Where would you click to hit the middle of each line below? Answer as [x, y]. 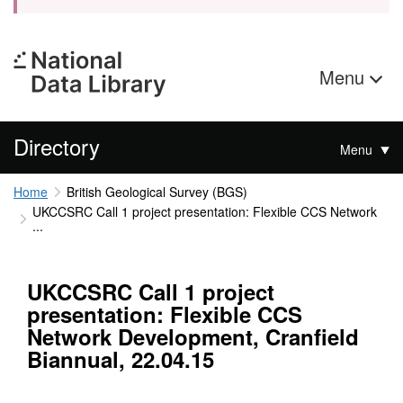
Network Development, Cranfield [193, 337]
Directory [57, 146]
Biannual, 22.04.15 [121, 359]
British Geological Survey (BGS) [157, 192]
